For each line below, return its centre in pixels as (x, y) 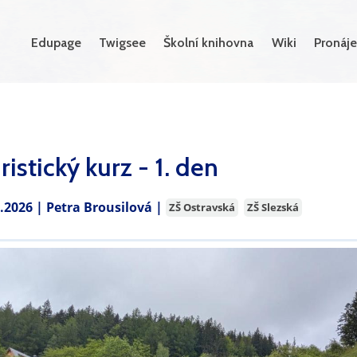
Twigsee (122, 43)
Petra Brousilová (99, 207)
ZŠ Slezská (273, 207)
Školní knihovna (209, 43)
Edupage (56, 43)
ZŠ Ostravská (202, 207)
